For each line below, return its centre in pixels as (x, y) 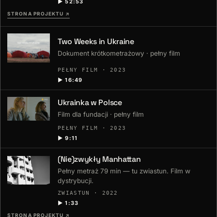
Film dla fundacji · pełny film (101, 114)
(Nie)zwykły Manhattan (99, 159)
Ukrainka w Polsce (90, 102)
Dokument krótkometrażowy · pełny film (119, 54)
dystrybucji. (76, 181)
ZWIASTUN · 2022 (88, 193)
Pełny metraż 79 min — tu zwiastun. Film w (124, 171)
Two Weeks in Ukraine (96, 42)
